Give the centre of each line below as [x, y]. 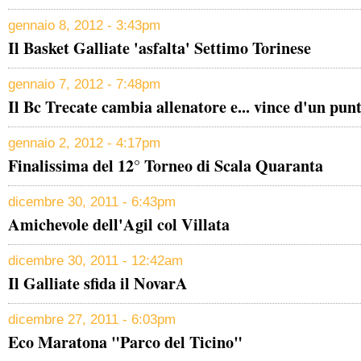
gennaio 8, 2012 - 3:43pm [84, 25]
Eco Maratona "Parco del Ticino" [125, 342]
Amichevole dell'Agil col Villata [119, 224]
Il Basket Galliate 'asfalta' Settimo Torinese [160, 48]
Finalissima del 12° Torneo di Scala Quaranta [166, 166]
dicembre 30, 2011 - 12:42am [95, 261]
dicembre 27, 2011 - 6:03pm [92, 320]
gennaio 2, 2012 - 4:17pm [84, 143]
